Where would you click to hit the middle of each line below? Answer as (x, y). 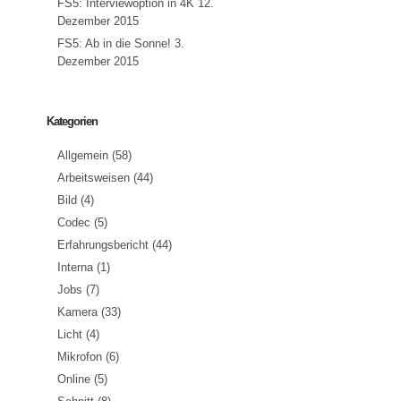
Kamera (77, 312)
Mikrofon (80, 357)
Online (74, 380)
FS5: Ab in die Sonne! (114, 44)
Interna (75, 268)
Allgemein (83, 156)
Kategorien (72, 122)
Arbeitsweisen (94, 178)
